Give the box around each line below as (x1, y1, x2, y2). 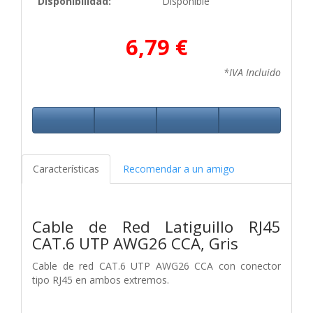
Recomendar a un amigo (123, 161, 235, 175)
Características (33, 161, 99, 175)
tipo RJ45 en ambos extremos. (32, 272, 169, 286)
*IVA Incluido (224, 65, 281, 79)
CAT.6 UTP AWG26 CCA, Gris (32, 232, 238, 254)
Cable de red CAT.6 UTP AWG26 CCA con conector (32, 259, 281, 272)
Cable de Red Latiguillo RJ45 (32, 215, 281, 238)
